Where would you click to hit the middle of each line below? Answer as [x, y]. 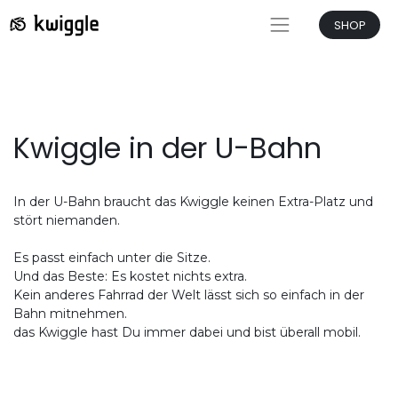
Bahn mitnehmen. [70, 314]
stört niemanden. [67, 221]
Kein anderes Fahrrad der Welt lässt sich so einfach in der [189, 295]
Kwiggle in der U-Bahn [167, 148]
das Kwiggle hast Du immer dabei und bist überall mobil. [187, 333]
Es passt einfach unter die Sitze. [112, 258]
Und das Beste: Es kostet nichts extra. [130, 277]
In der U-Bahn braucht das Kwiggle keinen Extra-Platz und [193, 202]
